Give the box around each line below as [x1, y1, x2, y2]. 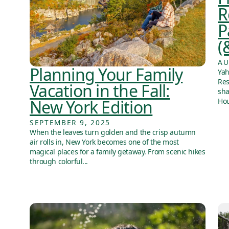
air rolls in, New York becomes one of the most [30, 136, 179, 147]
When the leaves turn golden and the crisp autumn [30, 127, 196, 137]
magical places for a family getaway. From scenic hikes [30, 146, 205, 156]
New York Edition [30, 96, 153, 118]
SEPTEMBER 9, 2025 [30, 117, 110, 127]
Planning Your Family [30, 63, 183, 85]
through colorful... [30, 156, 88, 166]
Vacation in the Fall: [30, 79, 170, 102]
